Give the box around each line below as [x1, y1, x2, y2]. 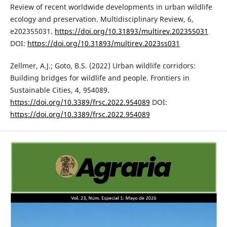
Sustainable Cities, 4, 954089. [10, 85, 109, 95]
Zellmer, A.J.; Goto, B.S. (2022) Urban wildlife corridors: [10, 61, 196, 71]
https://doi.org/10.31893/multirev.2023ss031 [27, 39, 180, 49]
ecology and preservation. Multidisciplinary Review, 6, [10, 14, 194, 24]
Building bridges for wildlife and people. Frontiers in [10, 73, 190, 83]
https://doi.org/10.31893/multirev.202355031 [54, 26, 208, 36]
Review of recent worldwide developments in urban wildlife [10, 2, 212, 12]
